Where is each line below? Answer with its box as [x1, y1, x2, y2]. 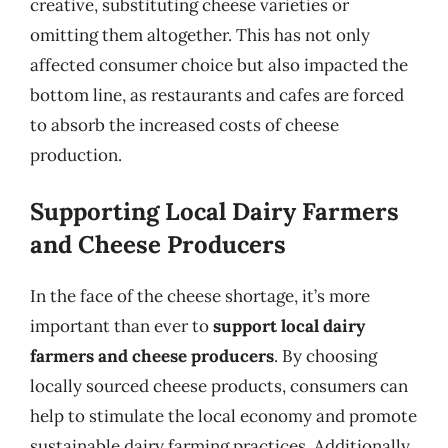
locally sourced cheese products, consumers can [30, 375, 408, 397]
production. [30, 143, 122, 166]
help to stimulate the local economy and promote [30, 405, 417, 427]
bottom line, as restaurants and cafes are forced [30, 83, 404, 106]
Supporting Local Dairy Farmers [30, 196, 399, 227]
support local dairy [213, 315, 365, 337]
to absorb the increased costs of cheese [30, 113, 339, 136]
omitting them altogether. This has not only [30, 23, 370, 46]
